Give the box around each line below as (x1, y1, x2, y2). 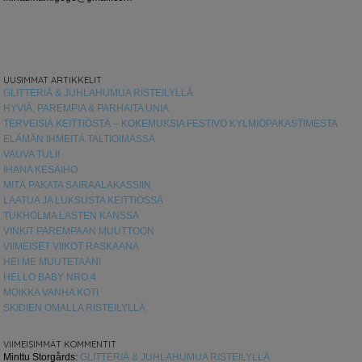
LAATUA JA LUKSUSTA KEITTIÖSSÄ (3, 194, 164, 206)
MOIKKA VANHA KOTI (3, 286, 99, 298)
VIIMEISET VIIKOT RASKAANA (3, 240, 140, 252)
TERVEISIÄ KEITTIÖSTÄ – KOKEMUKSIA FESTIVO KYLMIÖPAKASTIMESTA (3, 117, 339, 129)
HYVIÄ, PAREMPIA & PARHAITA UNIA (3, 102, 170, 114)
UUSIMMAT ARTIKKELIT (3, 74, 103, 86)
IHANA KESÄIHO (3, 163, 78, 175)
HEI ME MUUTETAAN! (3, 255, 102, 267)
